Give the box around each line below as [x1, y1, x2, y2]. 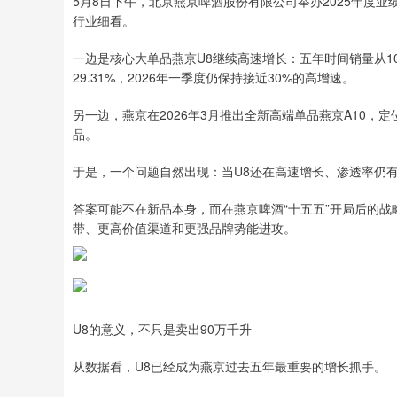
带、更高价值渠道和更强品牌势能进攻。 [73, 219, 296, 237]
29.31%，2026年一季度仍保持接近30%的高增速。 [73, 68, 354, 86]
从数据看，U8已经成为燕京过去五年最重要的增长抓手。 [73, 357, 386, 375]
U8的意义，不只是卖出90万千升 [73, 320, 252, 338]
